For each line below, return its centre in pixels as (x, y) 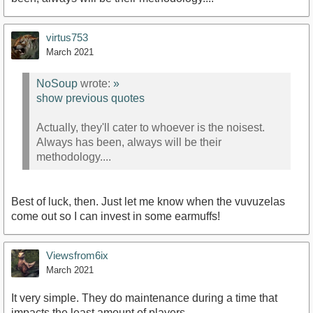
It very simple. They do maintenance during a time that (144, 298)
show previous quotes (90, 98)
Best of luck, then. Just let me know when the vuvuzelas (148, 202)
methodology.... (74, 156)
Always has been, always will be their (129, 142)
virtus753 (67, 38)
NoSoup (57, 83)
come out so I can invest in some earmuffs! (116, 217)
